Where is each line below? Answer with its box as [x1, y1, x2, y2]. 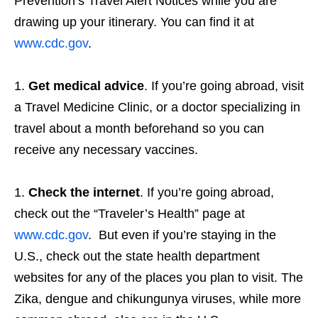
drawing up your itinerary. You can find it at [14, 15, 254, 30]
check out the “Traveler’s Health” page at [14, 207, 245, 221]
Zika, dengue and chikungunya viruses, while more [14, 292, 301, 307]
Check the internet [28, 185, 140, 200]
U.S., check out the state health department [14, 249, 260, 264]
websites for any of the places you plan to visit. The [14, 270, 303, 285]
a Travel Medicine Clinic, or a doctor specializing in [14, 100, 300, 115]
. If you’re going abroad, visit [144, 79, 304, 94]
